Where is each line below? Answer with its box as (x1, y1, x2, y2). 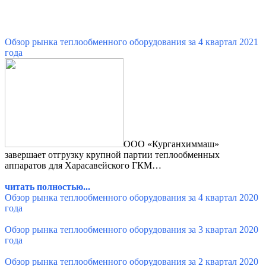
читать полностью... (5, 181, 90, 192)
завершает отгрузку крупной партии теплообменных (5, 149, 220, 160)
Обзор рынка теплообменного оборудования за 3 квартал (5, 224, 237, 235)
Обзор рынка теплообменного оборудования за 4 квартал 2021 (5, 36, 258, 47)
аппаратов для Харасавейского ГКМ (5, 160, 152, 170)
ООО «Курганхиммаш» (123, 138, 219, 149)
